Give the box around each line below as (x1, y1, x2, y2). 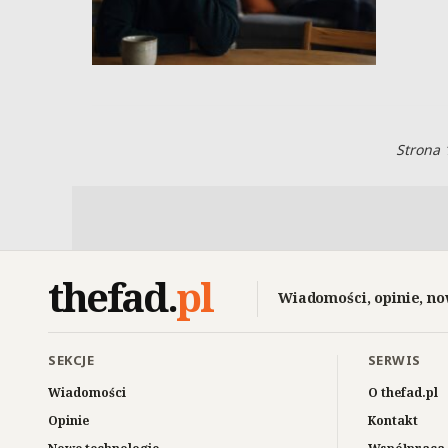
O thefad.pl (367, 384, 438, 402)
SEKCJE (48, 351, 95, 370)
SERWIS (367, 351, 422, 370)
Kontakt (367, 412, 418, 430)
